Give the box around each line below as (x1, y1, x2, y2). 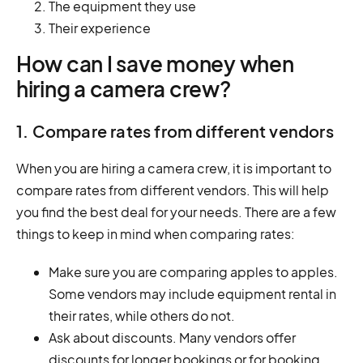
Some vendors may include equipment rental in (49, 284, 336, 302)
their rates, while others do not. (49, 306, 235, 324)
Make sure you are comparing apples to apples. (49, 263, 338, 280)
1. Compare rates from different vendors (16, 120, 334, 141)
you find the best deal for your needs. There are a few (16, 203, 336, 220)
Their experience (49, 19, 151, 36)
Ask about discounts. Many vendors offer (49, 328, 296, 346)
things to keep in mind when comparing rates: (16, 224, 295, 242)
